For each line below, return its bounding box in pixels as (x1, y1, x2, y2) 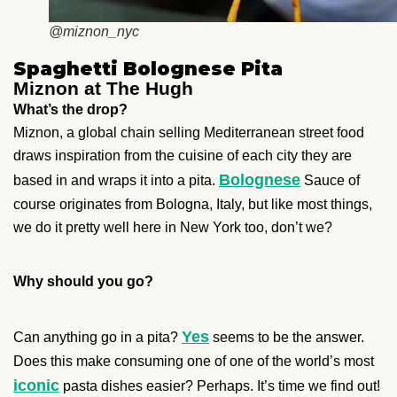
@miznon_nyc (49, 23, 139, 39)
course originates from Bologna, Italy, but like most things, (13, 196, 372, 212)
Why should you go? (13, 273, 153, 289)
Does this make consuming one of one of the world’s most (13, 353, 374, 369)
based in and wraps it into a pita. (13, 172, 219, 188)
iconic (13, 376, 59, 394)
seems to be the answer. (209, 329, 364, 345)
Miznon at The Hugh (13, 77, 193, 98)
